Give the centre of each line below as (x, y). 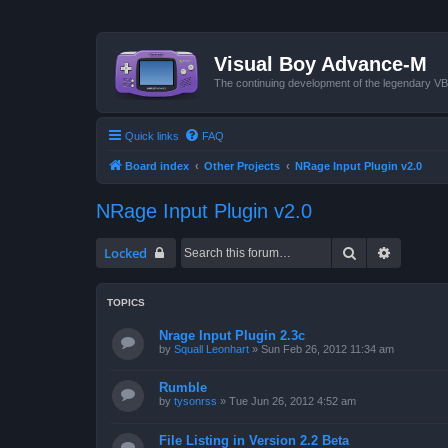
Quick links (152, 135)
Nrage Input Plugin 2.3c (232, 335)
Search (378, 251)
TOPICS (126, 302)
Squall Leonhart (211, 348)
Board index (157, 165)
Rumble (183, 388)
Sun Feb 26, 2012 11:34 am (327, 348)
